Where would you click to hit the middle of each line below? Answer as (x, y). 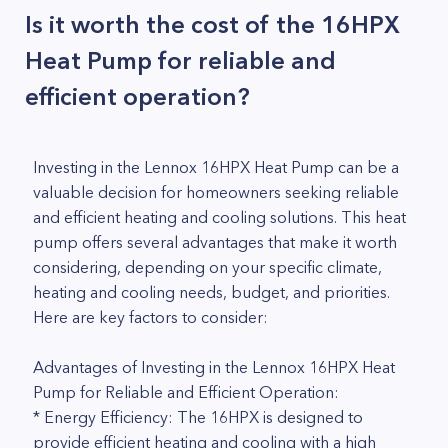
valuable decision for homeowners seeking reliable (216, 192)
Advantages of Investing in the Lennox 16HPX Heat (214, 367)
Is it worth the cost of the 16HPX (212, 24)
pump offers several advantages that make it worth (215, 242)
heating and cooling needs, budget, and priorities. (211, 292)
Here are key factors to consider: (150, 317)
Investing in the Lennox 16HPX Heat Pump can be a (216, 167)
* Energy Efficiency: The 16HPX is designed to (198, 417)
